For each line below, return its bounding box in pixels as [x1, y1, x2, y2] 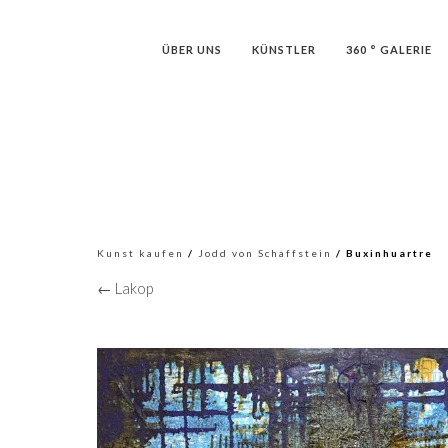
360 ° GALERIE [345, 43, 432, 56]
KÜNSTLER [251, 43, 316, 56]
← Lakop [97, 279, 153, 297]
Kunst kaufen [97, 247, 184, 259]
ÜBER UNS [161, 43, 222, 56]
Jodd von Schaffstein [198, 247, 332, 259]
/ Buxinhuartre [332, 247, 433, 259]
